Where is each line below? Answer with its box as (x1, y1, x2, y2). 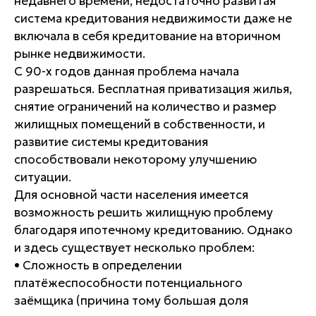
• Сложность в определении (14, 257, 182, 273)
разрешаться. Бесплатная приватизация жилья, (14, 81, 292, 97)
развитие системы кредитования (14, 134, 208, 150)
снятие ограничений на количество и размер (14, 99, 276, 114)
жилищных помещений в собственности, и (14, 116, 265, 132)
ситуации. (14, 169, 71, 185)
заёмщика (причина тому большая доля (14, 293, 248, 308)
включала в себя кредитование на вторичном (14, 28, 281, 44)
